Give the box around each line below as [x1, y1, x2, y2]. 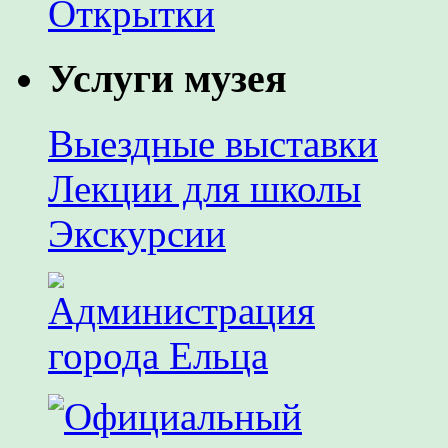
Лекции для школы [48, 166, 361, 210]
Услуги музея [48, 56, 287, 102]
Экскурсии [48, 211, 226, 255]
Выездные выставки [48, 121, 378, 165]
